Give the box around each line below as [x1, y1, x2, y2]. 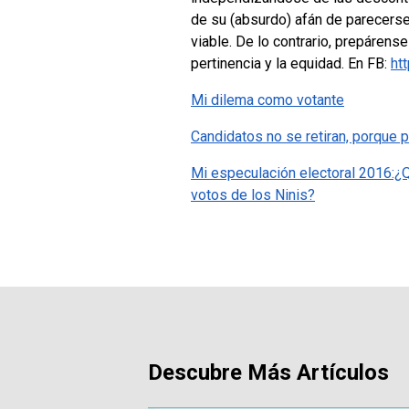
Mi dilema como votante [191, 90, 344, 109]
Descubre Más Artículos [147, 359, 389, 385]
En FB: [348, 54, 391, 72]
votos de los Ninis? [191, 185, 315, 204]
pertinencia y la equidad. [191, 54, 348, 72]
